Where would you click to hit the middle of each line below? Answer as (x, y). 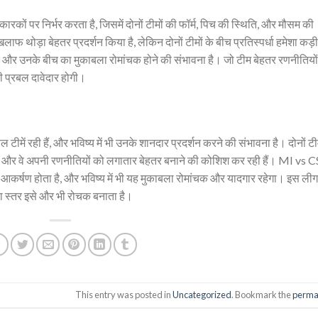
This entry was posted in (124, 295)
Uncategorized (202, 295)
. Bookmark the (262, 295)
